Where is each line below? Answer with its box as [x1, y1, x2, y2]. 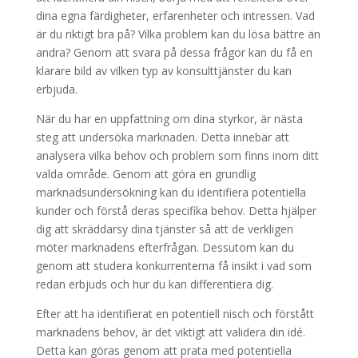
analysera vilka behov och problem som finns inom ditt [35, 148, 319, 163]
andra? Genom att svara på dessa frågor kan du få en [35, 45, 312, 60]
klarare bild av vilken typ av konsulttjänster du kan [35, 63, 292, 78]
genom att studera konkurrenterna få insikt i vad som [35, 258, 312, 273]
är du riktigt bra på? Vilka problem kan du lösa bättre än [35, 26, 320, 42]
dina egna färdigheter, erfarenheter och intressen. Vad [35, 8, 315, 23]
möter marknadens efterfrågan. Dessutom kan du [35, 240, 294, 255]
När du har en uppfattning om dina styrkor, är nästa [35, 111, 303, 126]
